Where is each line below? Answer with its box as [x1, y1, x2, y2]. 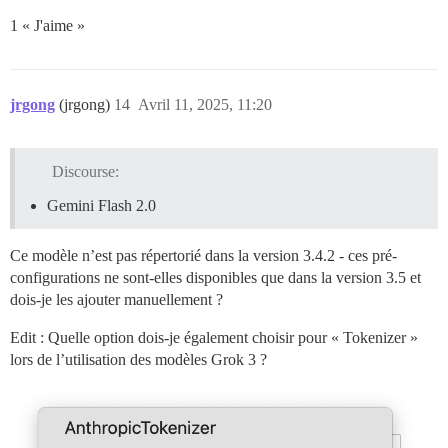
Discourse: [51, 163, 119, 181]
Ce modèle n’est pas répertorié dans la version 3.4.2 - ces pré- [10, 247, 397, 265]
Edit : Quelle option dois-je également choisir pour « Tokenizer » [10, 329, 418, 347]
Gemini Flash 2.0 [47, 197, 156, 215]
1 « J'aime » [10, 17, 85, 35]
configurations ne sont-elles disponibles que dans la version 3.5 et [10, 269, 421, 287]
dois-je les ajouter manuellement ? [10, 291, 223, 309]
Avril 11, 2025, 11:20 [138, 96, 272, 114]
